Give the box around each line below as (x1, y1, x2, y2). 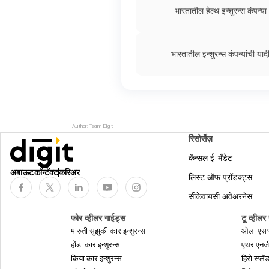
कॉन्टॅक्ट (34, 167, 58, 178)
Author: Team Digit (72, 123, 113, 129)
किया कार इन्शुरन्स (71, 253, 122, 263)
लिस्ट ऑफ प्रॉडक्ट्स (189, 172, 252, 183)
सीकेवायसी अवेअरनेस (189, 191, 252, 202)
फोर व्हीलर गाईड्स (71, 213, 125, 223)
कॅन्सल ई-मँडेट (189, 153, 232, 163)
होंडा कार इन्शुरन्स (71, 240, 120, 249)
